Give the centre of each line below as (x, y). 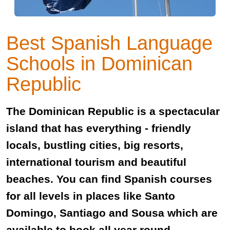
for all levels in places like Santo (91, 196)
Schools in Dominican (99, 64)
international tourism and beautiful (96, 162)
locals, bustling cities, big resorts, (95, 145)
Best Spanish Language (109, 43)
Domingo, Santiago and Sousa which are (112, 213)
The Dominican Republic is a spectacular (113, 111)
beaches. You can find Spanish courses (109, 179)
